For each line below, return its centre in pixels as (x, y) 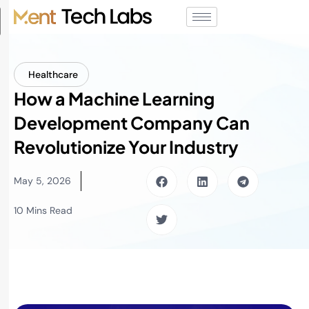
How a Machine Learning (114, 99)
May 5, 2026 (42, 181)
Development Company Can (132, 123)
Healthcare (53, 74)
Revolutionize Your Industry (126, 147)
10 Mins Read (43, 210)
